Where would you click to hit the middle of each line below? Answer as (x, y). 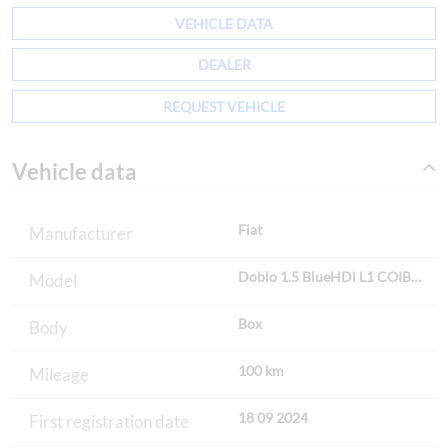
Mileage (59, 375)
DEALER (224, 65)
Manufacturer (81, 234)
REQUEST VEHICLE (224, 106)
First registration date (109, 422)
